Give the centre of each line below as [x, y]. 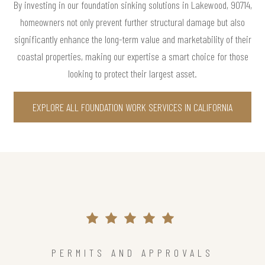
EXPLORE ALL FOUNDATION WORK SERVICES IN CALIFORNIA [132, 107]
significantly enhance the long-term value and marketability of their [132, 39]
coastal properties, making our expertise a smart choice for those [132, 56]
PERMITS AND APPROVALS [132, 253]
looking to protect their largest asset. [132, 74]
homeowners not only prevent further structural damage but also [132, 22]
